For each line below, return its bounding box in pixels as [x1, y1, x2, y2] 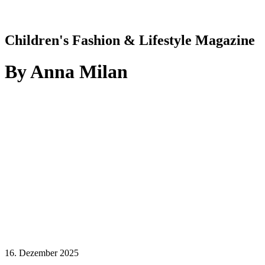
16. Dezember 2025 [5, 247, 79, 258]
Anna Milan [30, 61, 128, 83]
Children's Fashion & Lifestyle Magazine [5, 32, 255, 48]
